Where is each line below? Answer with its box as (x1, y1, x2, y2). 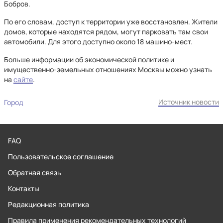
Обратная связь (8, 168, 61, 177)
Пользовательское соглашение (8, 152, 113, 161)
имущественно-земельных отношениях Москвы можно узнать (4, 65, 212, 74)
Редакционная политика (8, 200, 89, 209)
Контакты (8, 184, 39, 193)
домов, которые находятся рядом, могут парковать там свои (4, 27, 208, 36)
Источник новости (158, 97, 219, 107)
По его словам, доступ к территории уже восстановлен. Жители (4, 17, 218, 26)
